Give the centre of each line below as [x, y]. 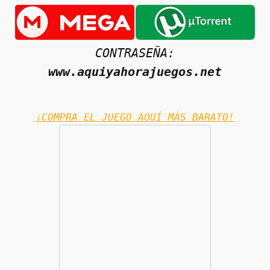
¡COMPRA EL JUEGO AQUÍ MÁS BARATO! [135, 117]
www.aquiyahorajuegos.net [135, 71]
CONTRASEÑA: [135, 53]
